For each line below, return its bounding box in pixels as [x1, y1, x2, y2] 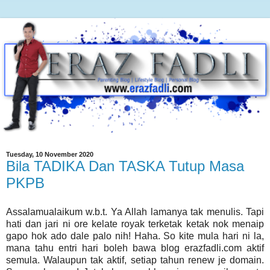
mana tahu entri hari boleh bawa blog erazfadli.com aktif [6, 243, 264, 254]
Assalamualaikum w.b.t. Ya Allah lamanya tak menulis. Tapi [6, 207, 264, 218]
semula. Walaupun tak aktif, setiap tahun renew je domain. [6, 255, 264, 266]
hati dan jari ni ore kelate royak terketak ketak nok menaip [6, 219, 264, 230]
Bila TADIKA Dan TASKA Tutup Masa [6, 158, 244, 175]
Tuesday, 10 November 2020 [6, 151, 93, 159]
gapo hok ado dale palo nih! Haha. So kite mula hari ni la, [6, 231, 264, 242]
